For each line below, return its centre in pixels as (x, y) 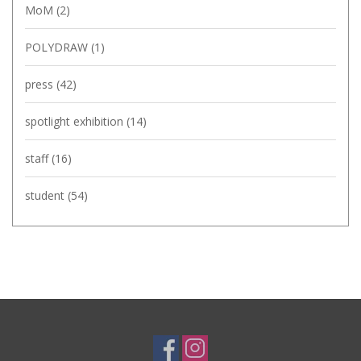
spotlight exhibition (76, 121)
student (46, 195)
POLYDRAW (58, 47)
